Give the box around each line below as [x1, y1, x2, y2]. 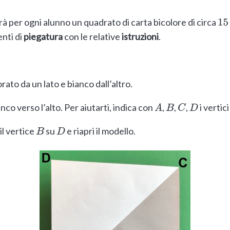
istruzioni [121, 30, 159, 42]
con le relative [62, 30, 122, 42]
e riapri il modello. [65, 125, 136, 137]
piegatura [23, 30, 63, 42]
